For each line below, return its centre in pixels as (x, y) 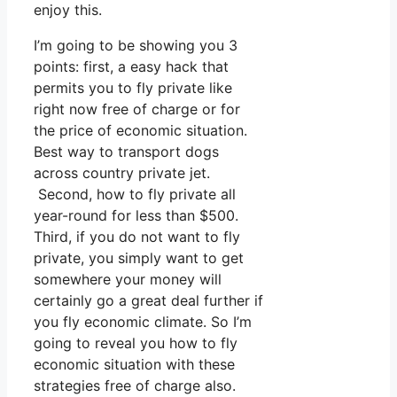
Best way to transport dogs (126, 152)
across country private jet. (124, 173)
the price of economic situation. (140, 131)
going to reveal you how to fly (136, 343)
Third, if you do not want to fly (137, 237)
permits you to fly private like (133, 88)
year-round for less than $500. (136, 216)
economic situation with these (134, 365)
